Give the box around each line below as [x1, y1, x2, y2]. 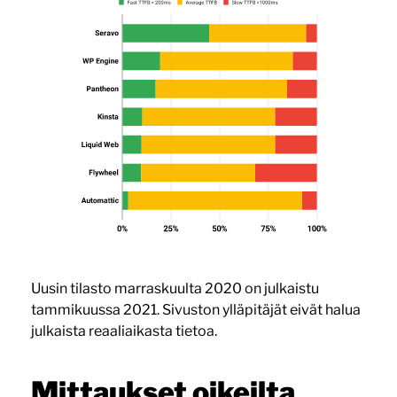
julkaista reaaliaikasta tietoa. [30, 323, 217, 340]
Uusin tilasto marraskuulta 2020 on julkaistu [30, 280, 319, 298]
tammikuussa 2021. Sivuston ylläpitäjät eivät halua [30, 301, 361, 319]
